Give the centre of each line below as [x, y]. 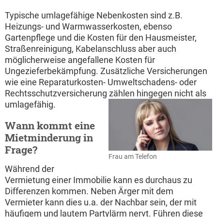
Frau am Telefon [133, 156]
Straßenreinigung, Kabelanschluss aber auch [91, 48]
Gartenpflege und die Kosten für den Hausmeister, [101, 37]
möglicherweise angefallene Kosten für [80, 60]
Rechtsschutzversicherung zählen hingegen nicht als [106, 93]
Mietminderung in [49, 137]
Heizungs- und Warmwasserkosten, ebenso [88, 26]
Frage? [21, 149]
